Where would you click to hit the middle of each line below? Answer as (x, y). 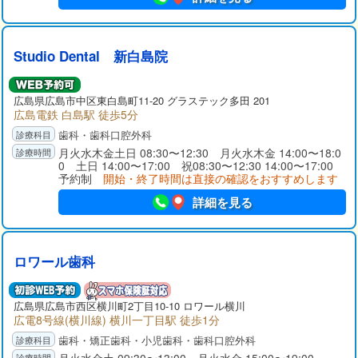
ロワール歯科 (54, 261)
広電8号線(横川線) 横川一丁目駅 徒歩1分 (117, 320)
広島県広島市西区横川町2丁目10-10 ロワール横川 (129, 306)
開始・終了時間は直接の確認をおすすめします (221, 178)
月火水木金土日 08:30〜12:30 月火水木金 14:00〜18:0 (200, 153)
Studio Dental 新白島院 (91, 56)
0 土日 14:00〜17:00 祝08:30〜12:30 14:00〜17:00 (201, 165)
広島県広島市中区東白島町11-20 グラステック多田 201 (142, 100)
